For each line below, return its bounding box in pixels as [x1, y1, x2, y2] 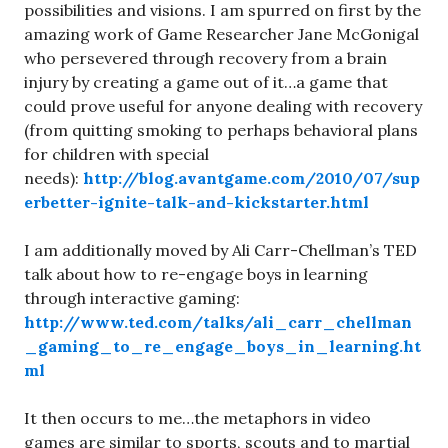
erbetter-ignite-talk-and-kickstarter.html [24, 191, 369, 212]
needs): [24, 167, 83, 188]
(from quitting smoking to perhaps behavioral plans [24, 119, 418, 140]
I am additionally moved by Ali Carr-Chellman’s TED [24, 239, 417, 260]
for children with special [24, 143, 209, 164]
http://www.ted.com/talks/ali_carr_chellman [24, 311, 412, 332]
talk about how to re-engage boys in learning [24, 263, 368, 284]
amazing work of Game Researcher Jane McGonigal [24, 23, 419, 44]
